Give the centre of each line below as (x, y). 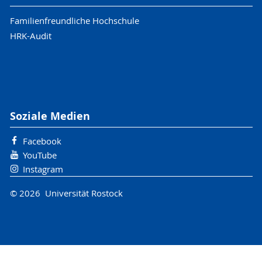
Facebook (42, 141)
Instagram (43, 169)
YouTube (39, 155)
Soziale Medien (50, 116)
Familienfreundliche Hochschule (74, 20)
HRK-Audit (30, 35)
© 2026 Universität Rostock (66, 193)
